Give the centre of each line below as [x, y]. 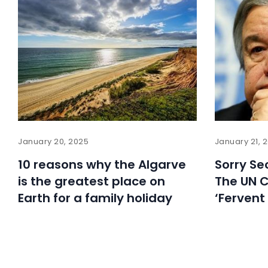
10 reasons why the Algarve [102, 165]
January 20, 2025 [54, 142]
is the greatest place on [92, 182]
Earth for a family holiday [95, 198]
